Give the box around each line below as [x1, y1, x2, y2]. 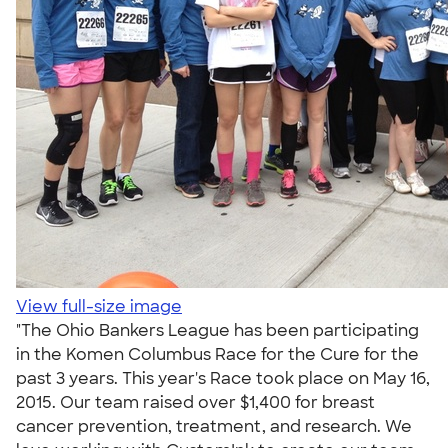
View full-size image [16, 296, 182, 317]
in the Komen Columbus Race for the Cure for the [16, 344, 419, 365]
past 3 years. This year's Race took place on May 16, [16, 368, 430, 389]
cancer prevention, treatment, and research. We [16, 416, 412, 437]
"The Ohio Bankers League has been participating [16, 320, 419, 341]
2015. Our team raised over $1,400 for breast [16, 392, 375, 413]
